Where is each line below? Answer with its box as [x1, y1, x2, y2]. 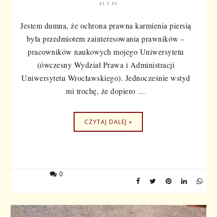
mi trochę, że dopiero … [66, 85, 146, 96]
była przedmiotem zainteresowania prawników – [26, 33, 185, 44]
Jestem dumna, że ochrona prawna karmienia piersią [20, 20, 191, 31]
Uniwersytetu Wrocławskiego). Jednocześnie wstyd [21, 72, 190, 83]
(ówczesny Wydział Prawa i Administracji [37, 59, 175, 70]
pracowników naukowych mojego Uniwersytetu [28, 46, 184, 57]
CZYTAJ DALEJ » [84, 117, 133, 126]
